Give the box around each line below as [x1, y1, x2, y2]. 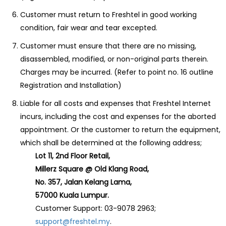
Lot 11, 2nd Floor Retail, [35, 151, 110, 161]
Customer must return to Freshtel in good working [20, 10, 197, 20]
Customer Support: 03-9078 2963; [35, 203, 156, 213]
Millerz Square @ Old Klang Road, [35, 164, 149, 174]
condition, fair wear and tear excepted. [20, 23, 157, 33]
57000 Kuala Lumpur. [35, 190, 109, 200]
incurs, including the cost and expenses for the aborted [20, 111, 216, 122]
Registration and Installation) [20, 80, 122, 90]
